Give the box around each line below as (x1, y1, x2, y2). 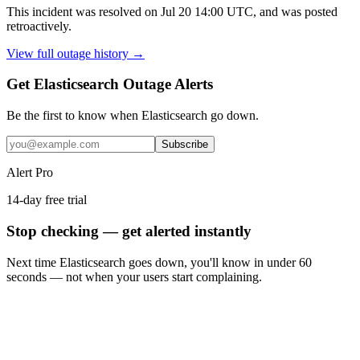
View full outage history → (6, 46, 145, 60)
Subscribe (162, 138, 208, 151)
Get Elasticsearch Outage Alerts (6, 76, 213, 93)
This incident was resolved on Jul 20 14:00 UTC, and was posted (6, 4, 337, 18)
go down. (207, 108, 259, 123)
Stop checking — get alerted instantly (6, 222, 252, 239)
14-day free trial (6, 193, 87, 207)
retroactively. (6, 18, 72, 33)
